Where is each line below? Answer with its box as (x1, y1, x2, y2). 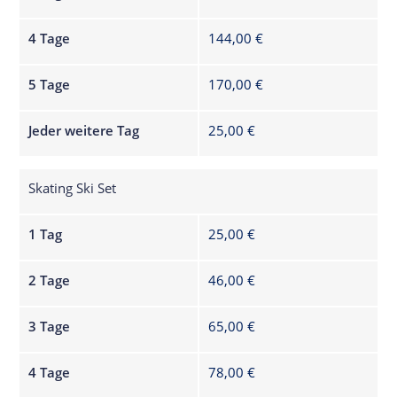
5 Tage (28, 74, 71, 93)
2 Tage (28, 270, 71, 289)
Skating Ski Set (28, 178, 117, 197)
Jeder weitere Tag (28, 121, 140, 139)
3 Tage (28, 316, 71, 335)
